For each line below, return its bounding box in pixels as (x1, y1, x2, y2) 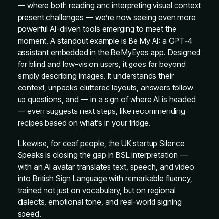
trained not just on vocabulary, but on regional (18, 185, 175, 195)
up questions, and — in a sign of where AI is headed (18, 94, 196, 104)
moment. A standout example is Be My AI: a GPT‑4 (18, 36, 192, 45)
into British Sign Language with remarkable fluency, (18, 174, 192, 183)
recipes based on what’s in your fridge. (18, 118, 151, 128)
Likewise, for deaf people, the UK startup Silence (18, 138, 185, 148)
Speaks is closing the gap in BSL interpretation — (18, 150, 188, 160)
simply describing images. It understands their (18, 71, 174, 81)
